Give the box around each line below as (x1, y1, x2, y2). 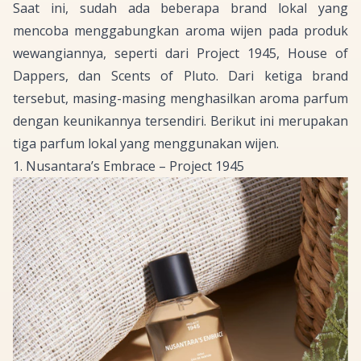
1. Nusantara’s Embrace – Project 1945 (13, 157, 244, 176)
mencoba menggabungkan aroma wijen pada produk (13, 22, 348, 40)
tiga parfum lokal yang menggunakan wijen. (13, 135, 279, 153)
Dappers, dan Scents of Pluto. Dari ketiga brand (13, 67, 348, 85)
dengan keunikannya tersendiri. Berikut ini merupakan (13, 112, 348, 131)
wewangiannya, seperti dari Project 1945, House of (13, 44, 348, 63)
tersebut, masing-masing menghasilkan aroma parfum (13, 89, 348, 108)
